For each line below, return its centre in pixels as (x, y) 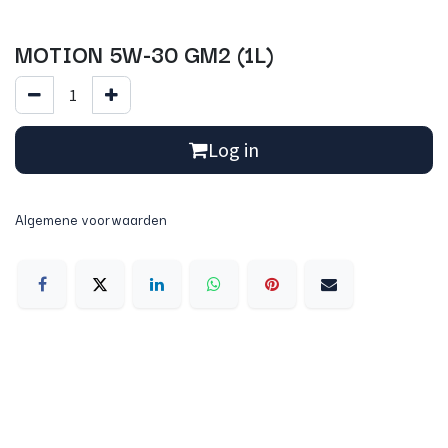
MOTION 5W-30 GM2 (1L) (144, 53)
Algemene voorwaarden (91, 219)
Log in (233, 150)
